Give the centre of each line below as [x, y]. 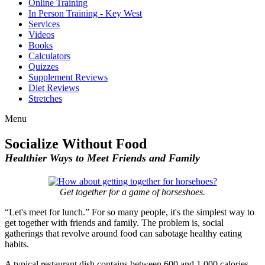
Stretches [45, 98]
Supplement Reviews [68, 77]
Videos [41, 35]
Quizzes [43, 67]
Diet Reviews [54, 88]
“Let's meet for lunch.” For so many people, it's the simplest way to [130, 212]
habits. [17, 244]
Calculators [49, 56]
